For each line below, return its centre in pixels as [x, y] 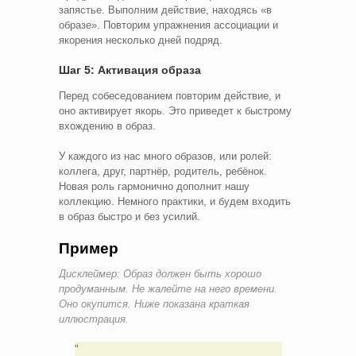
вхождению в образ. [107, 126]
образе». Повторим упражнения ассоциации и [168, 25]
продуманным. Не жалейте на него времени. [168, 288]
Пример [89, 248]
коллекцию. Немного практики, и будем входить [175, 201]
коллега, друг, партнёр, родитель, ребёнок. [163, 171]
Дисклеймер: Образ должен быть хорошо [160, 273]
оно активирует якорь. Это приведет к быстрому [175, 110]
